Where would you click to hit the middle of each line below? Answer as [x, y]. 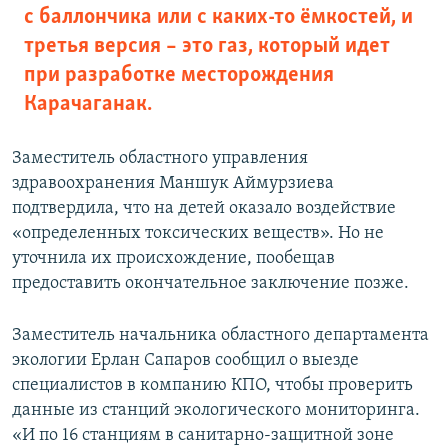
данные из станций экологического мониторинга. [216, 410]
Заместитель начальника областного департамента [220, 335]
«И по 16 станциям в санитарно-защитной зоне [203, 435]
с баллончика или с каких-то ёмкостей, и [218, 17]
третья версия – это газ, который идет [207, 46]
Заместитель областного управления [160, 158]
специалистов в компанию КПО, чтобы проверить [212, 385]
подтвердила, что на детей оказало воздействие [204, 208]
